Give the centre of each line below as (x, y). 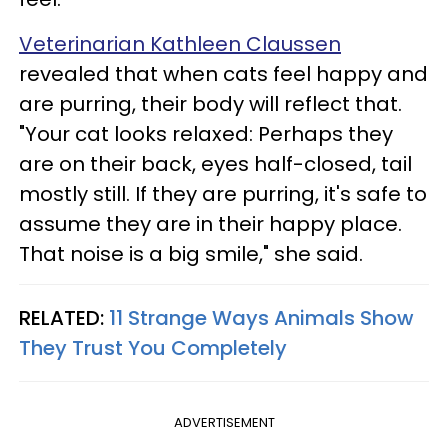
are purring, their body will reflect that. (210, 103)
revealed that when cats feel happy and (223, 73)
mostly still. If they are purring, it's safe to (223, 193)
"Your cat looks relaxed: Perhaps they (206, 133)
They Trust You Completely (153, 347)
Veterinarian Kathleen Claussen (180, 43)
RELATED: (64, 317)
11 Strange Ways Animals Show (261, 317)
